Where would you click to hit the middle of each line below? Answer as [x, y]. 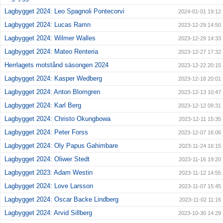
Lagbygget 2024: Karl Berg [43, 105]
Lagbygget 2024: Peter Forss [46, 132]
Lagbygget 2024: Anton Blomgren [52, 92]
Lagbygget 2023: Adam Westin [49, 172]
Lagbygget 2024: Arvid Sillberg [48, 213]
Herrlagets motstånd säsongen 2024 [56, 65]
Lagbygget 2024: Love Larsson [49, 186]
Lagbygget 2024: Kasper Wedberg [53, 78]
